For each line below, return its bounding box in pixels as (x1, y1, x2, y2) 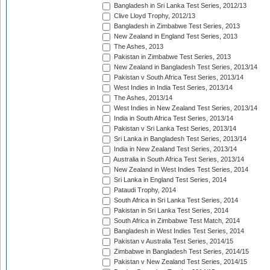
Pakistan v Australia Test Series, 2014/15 (112, 237, 233, 245)
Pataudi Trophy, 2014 (112, 186, 176, 194)
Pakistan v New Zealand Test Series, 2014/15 (112, 258, 247, 266)
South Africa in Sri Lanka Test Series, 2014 (112, 196, 238, 204)
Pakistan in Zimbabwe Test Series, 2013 (112, 53, 231, 61)
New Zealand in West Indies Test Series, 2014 (112, 166, 248, 174)
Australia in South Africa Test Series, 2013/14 (112, 155, 244, 163)
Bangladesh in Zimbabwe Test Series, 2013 (112, 22, 240, 30)
